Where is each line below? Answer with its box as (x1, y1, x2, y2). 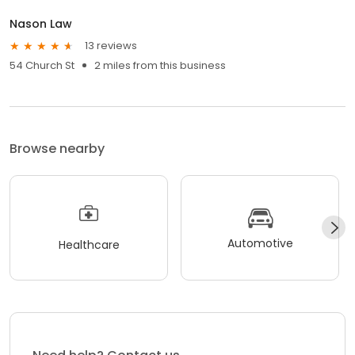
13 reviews (85, 38, 137, 54)
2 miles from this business (94, 57, 226, 73)
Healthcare (58, 237, 120, 254)
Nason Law (10, 15, 72, 32)
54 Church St (10, 57, 74, 73)
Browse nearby (10, 139, 105, 158)
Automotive (227, 235, 293, 252)
